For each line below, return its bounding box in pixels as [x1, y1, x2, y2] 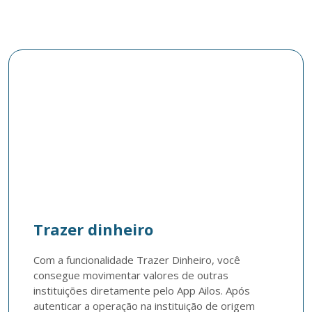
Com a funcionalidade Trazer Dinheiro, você [33, 253, 240, 267]
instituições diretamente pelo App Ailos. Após [33, 283, 250, 297]
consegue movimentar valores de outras [33, 268, 228, 282]
